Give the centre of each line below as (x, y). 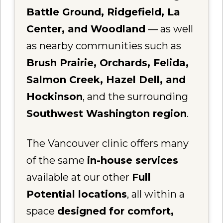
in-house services (133, 161)
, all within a (156, 194)
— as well (169, 29)
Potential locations (77, 194)
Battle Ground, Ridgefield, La (104, 12)
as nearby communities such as (104, 46)
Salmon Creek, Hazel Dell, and (106, 79)
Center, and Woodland (86, 29)
